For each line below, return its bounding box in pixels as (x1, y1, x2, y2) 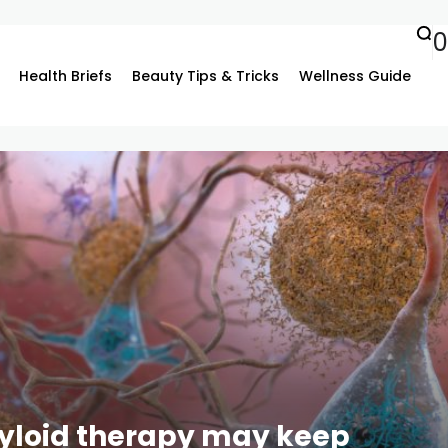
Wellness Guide (298, 65, 411, 86)
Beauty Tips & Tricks (131, 65, 279, 86)
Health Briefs (18, 65, 112, 86)
